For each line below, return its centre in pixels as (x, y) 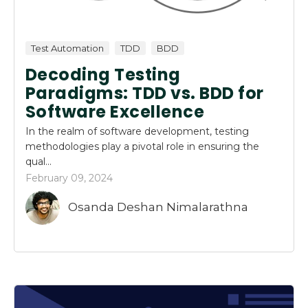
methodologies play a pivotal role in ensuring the (142, 146)
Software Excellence (115, 111)
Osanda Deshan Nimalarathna (158, 207)
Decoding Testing (103, 74)
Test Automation (67, 48)
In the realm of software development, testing (137, 131)
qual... (38, 161)
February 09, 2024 (69, 178)
